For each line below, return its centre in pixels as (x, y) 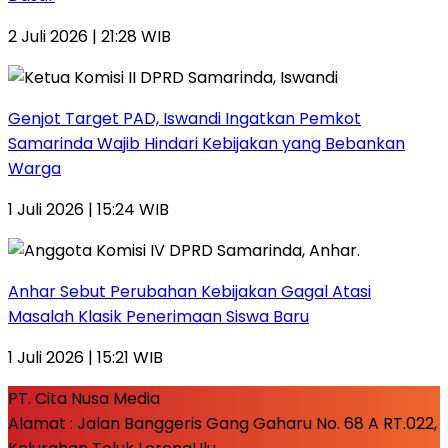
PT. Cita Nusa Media (84, 398)
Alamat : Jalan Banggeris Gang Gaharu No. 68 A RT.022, (222, 423)
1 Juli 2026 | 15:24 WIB (88, 209)
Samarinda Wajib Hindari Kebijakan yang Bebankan (206, 143)
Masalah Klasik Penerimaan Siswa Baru (158, 316)
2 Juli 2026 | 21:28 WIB (89, 36)
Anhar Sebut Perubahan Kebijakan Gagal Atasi (189, 291)
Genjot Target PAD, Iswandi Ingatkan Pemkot (184, 118)
